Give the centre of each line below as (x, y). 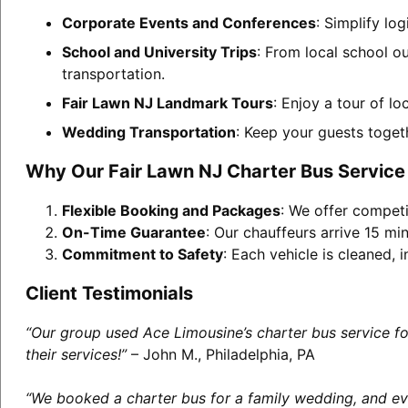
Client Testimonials (109, 293)
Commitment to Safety (142, 254)
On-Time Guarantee (133, 232)
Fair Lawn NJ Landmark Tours (167, 102)
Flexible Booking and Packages (171, 210)
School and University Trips (159, 51)
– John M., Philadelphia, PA (220, 354)
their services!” (76, 354)
